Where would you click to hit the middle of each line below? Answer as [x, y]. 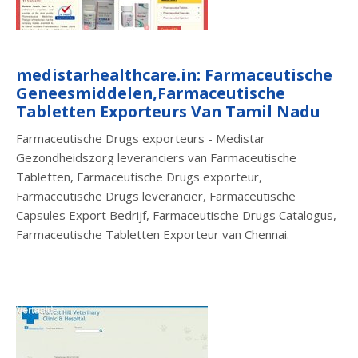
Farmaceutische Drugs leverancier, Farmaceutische [156, 195]
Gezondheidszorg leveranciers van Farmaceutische [156, 157]
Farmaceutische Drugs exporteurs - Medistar [141, 138]
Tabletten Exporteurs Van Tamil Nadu [168, 111]
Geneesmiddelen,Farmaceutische [151, 93]
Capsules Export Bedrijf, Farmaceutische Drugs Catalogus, [176, 215]
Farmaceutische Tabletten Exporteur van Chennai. [153, 234]
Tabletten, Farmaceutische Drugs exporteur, [139, 176]
